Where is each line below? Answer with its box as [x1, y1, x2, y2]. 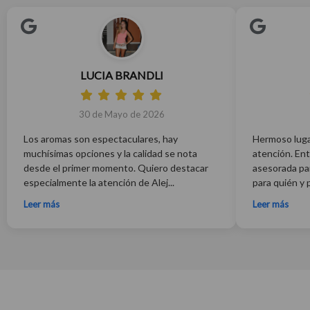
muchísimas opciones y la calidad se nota [24, 147, 197, 159]
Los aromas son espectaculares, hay [24, 133, 178, 145]
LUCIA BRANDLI [80, 69, 163, 82]
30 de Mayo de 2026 [78, 109, 165, 120]
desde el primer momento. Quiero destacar [24, 162, 208, 174]
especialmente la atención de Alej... [24, 176, 174, 188]
